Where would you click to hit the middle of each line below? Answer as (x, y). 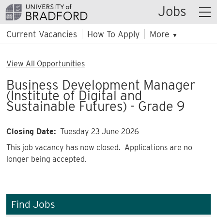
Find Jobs (33, 204)
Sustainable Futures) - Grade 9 (96, 106)
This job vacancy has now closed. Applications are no (99, 147)
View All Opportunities (46, 64)
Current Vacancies (42, 34)
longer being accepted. (46, 159)
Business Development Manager (101, 85)
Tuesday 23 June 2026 (99, 132)
